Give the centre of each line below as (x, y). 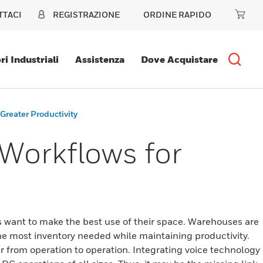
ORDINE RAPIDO (177, 14)
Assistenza (100, 59)
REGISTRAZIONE (86, 14)
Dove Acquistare (179, 59)
